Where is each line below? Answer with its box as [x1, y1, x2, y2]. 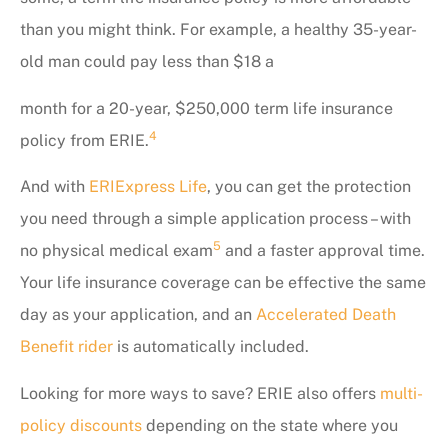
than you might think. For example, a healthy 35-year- [20, 20, 417, 40]
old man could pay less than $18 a [20, 52, 274, 72]
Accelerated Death [256, 305, 396, 325]
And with [20, 177, 89, 197]
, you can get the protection [207, 177, 411, 197]
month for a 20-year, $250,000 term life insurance [20, 98, 393, 118]
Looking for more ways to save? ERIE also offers [20, 383, 380, 403]
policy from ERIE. [20, 130, 149, 150]
